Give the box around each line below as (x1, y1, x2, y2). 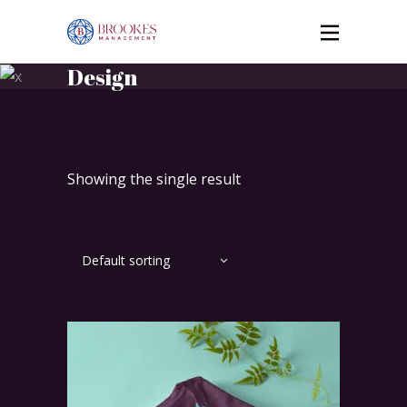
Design (67, 62, 137, 92)
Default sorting (82, 252, 170, 270)
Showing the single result (67, 169, 241, 190)
